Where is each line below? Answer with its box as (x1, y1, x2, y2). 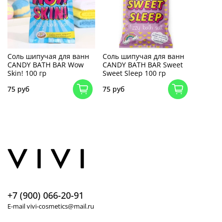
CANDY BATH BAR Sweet (102, 59, 183, 69)
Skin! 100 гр (7, 68, 47, 78)
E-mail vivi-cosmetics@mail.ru (7, 202, 94, 211)
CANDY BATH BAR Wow (7, 59, 84, 69)
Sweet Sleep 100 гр (102, 68, 166, 78)
